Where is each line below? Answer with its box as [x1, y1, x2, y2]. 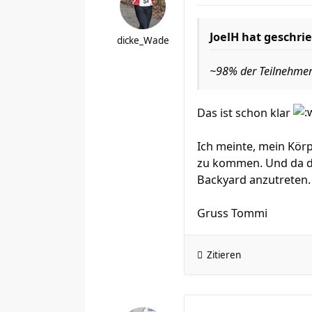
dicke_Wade [116, 34, 169, 47]
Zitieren [207, 249, 241, 261]
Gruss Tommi [197, 205, 267, 221]
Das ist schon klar [197, 105, 293, 120]
